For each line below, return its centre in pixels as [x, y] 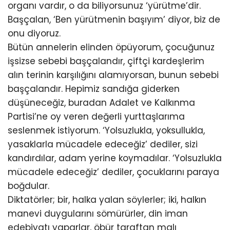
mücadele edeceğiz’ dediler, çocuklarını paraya [113, 172]
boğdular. [28, 186]
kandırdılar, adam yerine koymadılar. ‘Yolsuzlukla [115, 158]
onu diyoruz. [34, 34]
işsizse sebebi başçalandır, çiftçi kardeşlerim [106, 61]
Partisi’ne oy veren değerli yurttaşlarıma [96, 117]
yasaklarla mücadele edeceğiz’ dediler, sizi [103, 145]
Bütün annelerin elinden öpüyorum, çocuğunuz [111, 47]
